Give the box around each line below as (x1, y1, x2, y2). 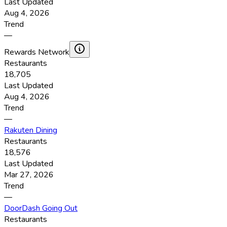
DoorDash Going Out (4, 203, 78, 214)
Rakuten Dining (4, 125, 57, 136)
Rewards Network (4, 47, 69, 58)
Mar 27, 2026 (4, 169, 54, 181)
